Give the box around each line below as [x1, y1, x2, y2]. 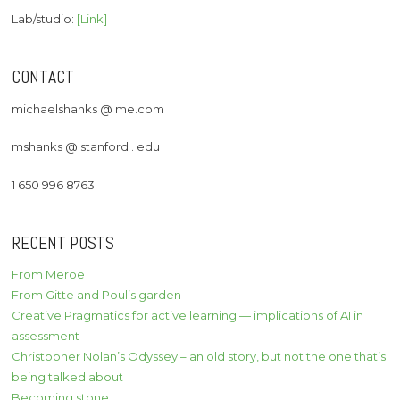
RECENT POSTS [12, 231, 115, 254]
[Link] [77, 11, 108, 26]
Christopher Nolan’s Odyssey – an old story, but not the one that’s [12, 349, 387, 364]
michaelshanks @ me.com [12, 101, 165, 116]
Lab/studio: [12, 11, 78, 26]
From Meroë [12, 267, 86, 282]
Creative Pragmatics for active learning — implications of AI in [12, 308, 364, 323]
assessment [12, 329, 80, 344]
